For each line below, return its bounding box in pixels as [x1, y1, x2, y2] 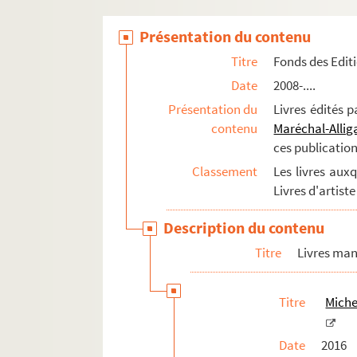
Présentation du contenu [139, 26, 312, 47]
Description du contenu [163, 218, 325, 238]
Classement [192, 163, 258, 181]
